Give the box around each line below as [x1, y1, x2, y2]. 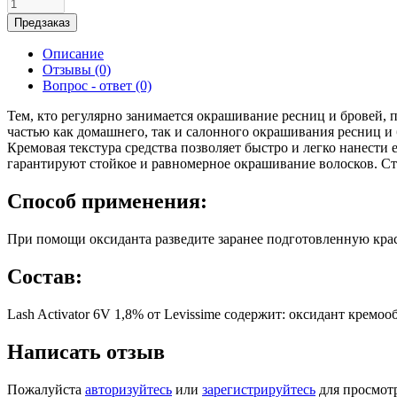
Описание [43, 46, 104, 62]
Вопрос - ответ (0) [43, 78, 152, 94]
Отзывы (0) [43, 62, 111, 78]
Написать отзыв [7, 339, 165, 363]
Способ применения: [7, 190, 207, 214]
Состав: [7, 265, 82, 289]
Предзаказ [14, 16, 70, 30]
